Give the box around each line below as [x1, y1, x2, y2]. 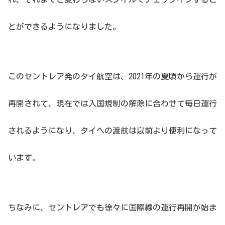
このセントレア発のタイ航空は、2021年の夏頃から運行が [8, 72, 217, 80]
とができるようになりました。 [8, 22, 121, 31]
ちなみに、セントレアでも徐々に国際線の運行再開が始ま [8, 203, 217, 211]
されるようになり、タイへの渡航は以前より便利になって [8, 126, 217, 135]
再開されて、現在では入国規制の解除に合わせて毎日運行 [8, 99, 217, 107]
